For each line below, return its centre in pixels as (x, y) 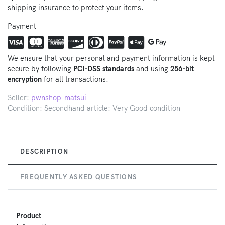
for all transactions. (75, 80)
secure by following (40, 69)
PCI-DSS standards (104, 69)
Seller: (19, 98)
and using (152, 69)
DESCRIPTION (44, 151)
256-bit (182, 69)
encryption (25, 80)
